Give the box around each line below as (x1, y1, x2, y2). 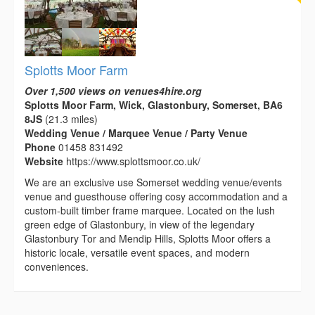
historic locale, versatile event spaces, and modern (25, 245, 250, 259)
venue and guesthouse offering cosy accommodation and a (25, 188, 288, 203)
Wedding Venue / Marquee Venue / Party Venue (25, 125, 247, 140)
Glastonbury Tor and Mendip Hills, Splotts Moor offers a (25, 231, 271, 245)
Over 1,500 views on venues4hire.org (25, 83, 202, 98)
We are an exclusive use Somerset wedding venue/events (25, 174, 282, 189)
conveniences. (25, 259, 89, 274)
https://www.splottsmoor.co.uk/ (66, 153, 200, 168)
